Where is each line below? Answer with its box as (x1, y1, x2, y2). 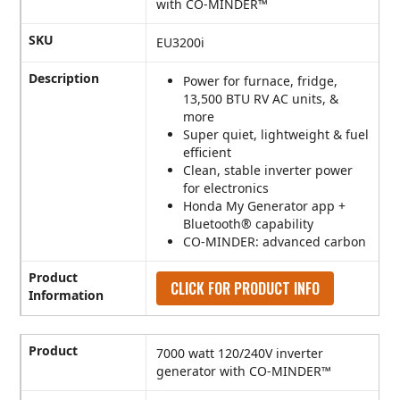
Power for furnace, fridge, (183, 72, 338, 90)
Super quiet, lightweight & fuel (183, 126, 370, 144)
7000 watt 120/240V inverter (156, 345, 324, 362)
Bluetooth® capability (183, 215, 314, 233)
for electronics (183, 179, 270, 197)
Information (29, 287, 104, 304)
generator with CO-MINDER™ (156, 362, 332, 380)
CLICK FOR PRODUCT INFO (171, 278, 321, 300)
